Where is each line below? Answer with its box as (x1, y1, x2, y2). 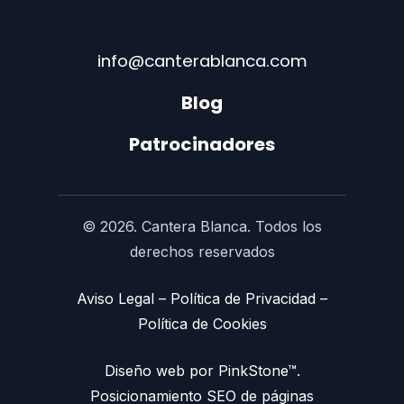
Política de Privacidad (170, 289, 316, 308)
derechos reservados (129, 242, 275, 261)
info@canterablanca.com (96, 48, 308, 73)
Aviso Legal (77, 289, 154, 308)
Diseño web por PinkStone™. (104, 361, 300, 380)
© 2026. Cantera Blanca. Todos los (82, 216, 322, 235)
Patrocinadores (129, 131, 275, 157)
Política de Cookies (137, 314, 267, 333)
